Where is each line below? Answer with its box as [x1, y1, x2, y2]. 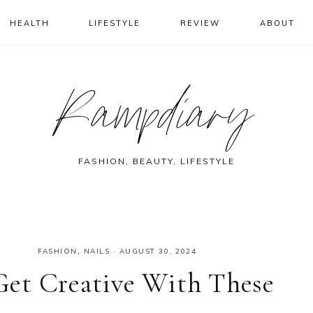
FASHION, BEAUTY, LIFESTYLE [78, 156, 235, 166]
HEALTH [9, 18, 50, 28]
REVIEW [180, 18, 221, 28]
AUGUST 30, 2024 [119, 247, 196, 256]
